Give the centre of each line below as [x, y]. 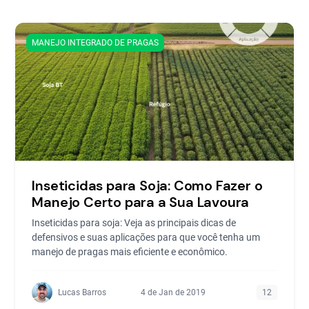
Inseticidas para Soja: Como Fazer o [147, 185]
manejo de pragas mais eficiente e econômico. [130, 251]
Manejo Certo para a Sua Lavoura [141, 202]
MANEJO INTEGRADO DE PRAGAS [96, 42]
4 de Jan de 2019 [173, 292]
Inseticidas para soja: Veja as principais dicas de [134, 222]
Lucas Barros [82, 292]
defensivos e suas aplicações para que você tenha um [146, 237]
